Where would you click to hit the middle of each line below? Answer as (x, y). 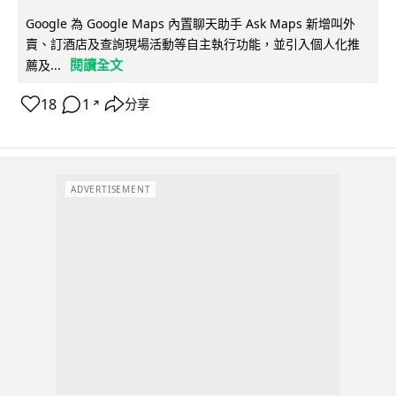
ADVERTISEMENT (111, 190)
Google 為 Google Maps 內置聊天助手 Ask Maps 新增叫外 (190, 23)
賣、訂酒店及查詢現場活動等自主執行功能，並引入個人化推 (193, 43)
